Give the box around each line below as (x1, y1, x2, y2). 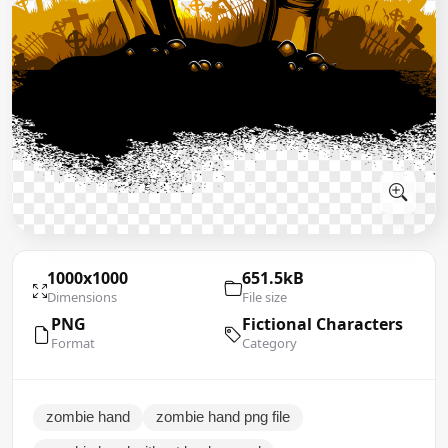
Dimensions (47, 287, 117, 306)
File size (242, 287, 287, 306)
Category (242, 333, 297, 352)
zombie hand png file (156, 408, 290, 425)
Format (51, 333, 95, 352)
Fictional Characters (242, 312, 403, 335)
